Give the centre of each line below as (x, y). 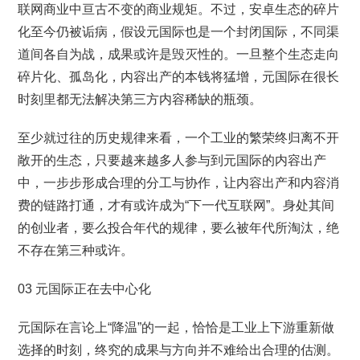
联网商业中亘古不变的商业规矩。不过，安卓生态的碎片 (179, 9)
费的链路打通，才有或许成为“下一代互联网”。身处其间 (176, 205)
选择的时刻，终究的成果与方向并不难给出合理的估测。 (179, 350)
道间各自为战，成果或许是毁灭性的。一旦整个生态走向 (179, 54)
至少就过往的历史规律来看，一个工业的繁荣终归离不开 (179, 138)
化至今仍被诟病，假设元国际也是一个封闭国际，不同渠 (179, 32)
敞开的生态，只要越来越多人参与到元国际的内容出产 (172, 160)
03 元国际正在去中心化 (85, 289)
